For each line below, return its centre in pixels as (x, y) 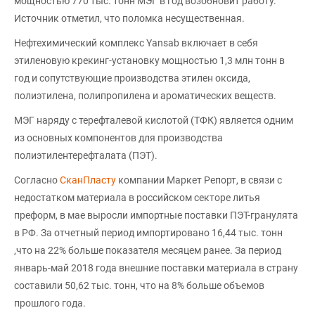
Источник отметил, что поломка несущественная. (129, 18)
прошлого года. (50, 303)
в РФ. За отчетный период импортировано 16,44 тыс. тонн (148, 233)
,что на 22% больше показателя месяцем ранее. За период (148, 250)
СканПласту (88, 180)
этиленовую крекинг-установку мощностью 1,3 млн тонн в (149, 60)
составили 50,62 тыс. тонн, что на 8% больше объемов (139, 285)
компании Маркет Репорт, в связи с (199, 180)
